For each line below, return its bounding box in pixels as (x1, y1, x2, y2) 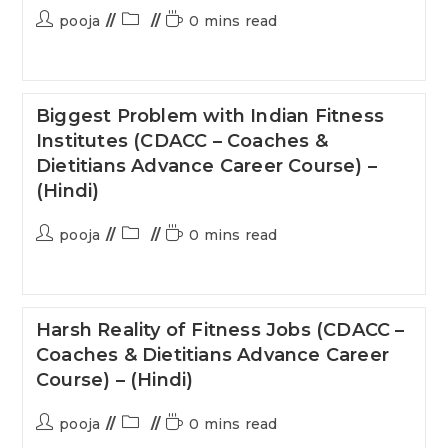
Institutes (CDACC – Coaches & (35, 130, 328, 152)
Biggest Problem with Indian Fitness (35, 105, 384, 127)
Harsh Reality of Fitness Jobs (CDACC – (35, 319, 405, 341)
